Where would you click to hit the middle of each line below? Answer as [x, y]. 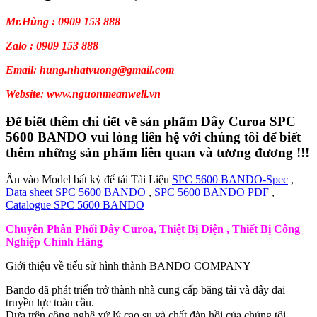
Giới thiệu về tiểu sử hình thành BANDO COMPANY [128, 266]
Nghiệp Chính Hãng [54, 242]
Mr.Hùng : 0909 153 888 [63, 22]
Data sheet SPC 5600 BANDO [76, 192]
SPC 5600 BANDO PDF [212, 192]
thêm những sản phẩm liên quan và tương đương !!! [157, 152]
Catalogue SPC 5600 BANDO [75, 205]
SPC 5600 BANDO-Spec [230, 180]
